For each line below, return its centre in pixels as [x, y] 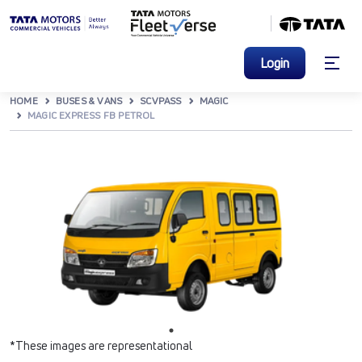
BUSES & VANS [89, 101]
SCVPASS [161, 101]
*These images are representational [101, 345]
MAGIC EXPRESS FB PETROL [91, 115]
